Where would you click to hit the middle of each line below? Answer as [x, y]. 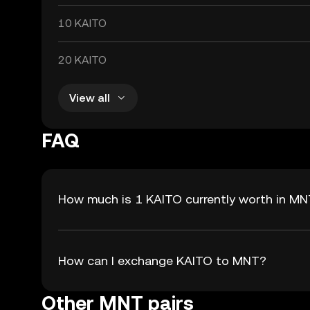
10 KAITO [82, 23]
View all [90, 98]
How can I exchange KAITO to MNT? [162, 261]
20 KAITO [82, 60]
